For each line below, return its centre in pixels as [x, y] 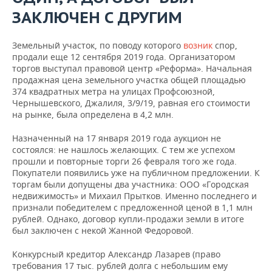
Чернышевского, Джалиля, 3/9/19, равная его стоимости [131, 103]
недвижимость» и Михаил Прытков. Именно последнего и [134, 196]
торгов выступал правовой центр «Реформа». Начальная [132, 69]
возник [198, 46]
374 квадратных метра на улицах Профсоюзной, [114, 92]
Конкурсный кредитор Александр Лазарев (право [116, 254]
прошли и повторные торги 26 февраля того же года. [124, 161]
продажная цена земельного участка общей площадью [129, 80]
